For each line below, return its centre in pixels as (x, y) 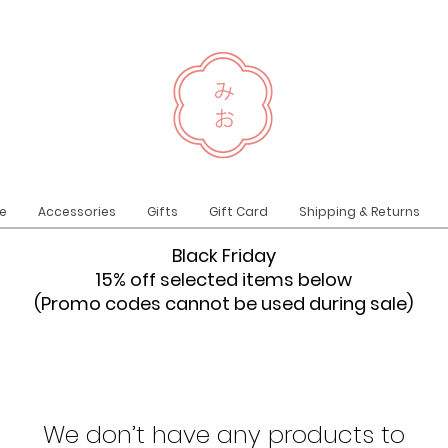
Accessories (77, 212)
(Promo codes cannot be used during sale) (223, 304)
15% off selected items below (223, 280)
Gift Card (238, 212)
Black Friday (223, 256)
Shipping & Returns (359, 212)
